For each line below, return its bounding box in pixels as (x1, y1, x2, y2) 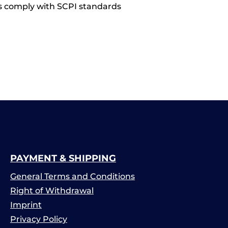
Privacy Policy (10, 214, 67, 224)
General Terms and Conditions (10, 172, 135, 181)
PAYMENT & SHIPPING (10, 153, 116, 164)
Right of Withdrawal (10, 186, 94, 195)
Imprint (10, 200, 42, 210)
